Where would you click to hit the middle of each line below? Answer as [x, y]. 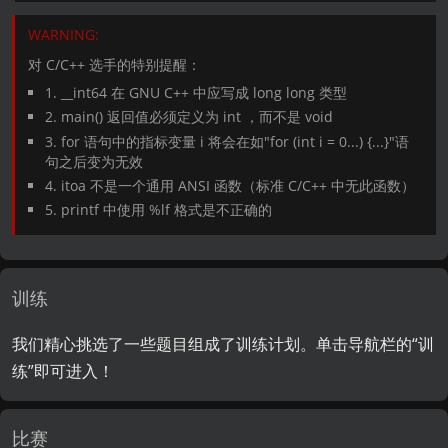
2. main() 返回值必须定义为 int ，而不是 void [188, 117]
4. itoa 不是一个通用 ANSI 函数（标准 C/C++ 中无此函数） [229, 185]
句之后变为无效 [93, 161]
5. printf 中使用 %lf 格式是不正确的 [158, 209]
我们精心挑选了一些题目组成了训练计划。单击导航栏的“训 [223, 343]
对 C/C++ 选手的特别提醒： [115, 65]
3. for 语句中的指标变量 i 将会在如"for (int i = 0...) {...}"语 [226, 141]
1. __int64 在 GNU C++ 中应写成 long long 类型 [195, 93]
